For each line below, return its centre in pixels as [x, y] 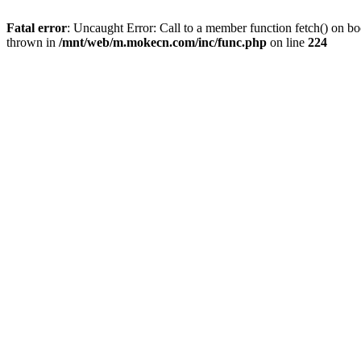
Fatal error [37, 28]
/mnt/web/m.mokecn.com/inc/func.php [163, 42]
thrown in [33, 42]
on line [287, 42]
